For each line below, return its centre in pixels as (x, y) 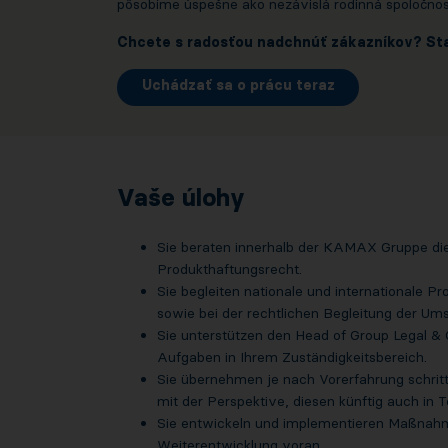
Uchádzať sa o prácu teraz (238, 85)
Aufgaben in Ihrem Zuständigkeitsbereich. (292, 357)
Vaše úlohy (181, 198)
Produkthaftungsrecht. (229, 269)
